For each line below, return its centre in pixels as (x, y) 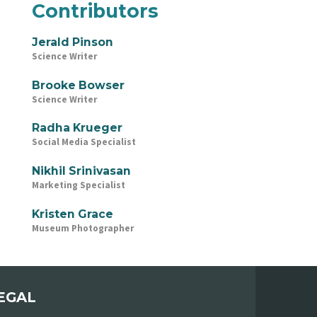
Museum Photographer (82, 228)
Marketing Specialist (78, 185)
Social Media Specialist (83, 142)
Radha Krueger (77, 128)
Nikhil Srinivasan (81, 171)
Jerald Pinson (72, 42)
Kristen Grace (72, 214)
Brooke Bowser (78, 85)
